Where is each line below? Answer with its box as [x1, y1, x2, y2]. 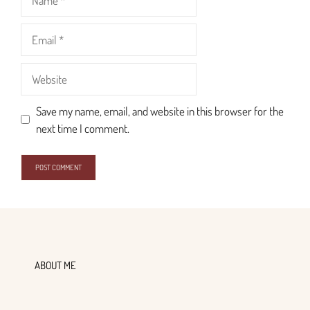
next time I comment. [35, 120, 129, 136]
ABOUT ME [35, 259, 76, 273]
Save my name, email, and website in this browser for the [35, 103, 284, 118]
